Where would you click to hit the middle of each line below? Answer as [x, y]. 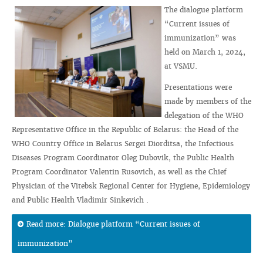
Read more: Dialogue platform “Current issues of [113, 224]
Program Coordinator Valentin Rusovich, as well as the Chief [119, 172]
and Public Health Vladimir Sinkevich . [80, 200]
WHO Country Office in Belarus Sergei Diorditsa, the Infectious [123, 144]
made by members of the [208, 101]
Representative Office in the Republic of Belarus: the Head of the [125, 129]
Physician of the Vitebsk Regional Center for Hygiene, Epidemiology [131, 186]
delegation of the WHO [204, 115]
